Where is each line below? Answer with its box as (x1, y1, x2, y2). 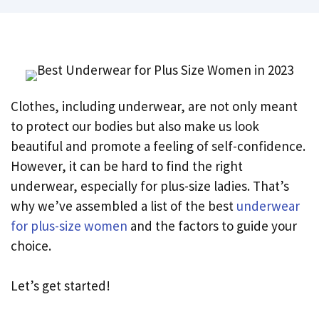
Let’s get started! (11, 277, 110, 295)
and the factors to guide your (127, 216, 297, 234)
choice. (11, 236, 51, 254)
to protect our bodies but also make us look (11, 117, 259, 135)
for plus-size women (11, 216, 127, 234)
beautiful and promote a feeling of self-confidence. (11, 137, 305, 155)
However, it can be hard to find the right (11, 157, 243, 174)
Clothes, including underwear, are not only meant (11, 97, 298, 115)
